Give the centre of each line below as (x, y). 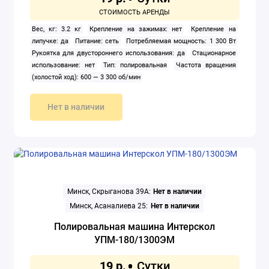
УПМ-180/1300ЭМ (134, 240)
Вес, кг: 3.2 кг (56, 29)
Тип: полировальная (135, 65)
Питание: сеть (97, 41)
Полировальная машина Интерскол (134, 226)
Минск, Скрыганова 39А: (109, 192)
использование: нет (63, 65)
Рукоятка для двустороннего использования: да (108, 53)
